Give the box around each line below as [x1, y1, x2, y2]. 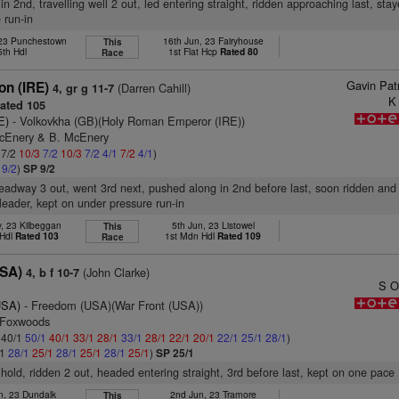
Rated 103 [15, 229, 60, 242]
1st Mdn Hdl [165, 229, 218, 242]
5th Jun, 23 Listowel [171, 218, 255, 232]
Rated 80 [219, 45, 258, 58]
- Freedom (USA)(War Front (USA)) [20, 297, 204, 313]
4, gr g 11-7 [53, 80, 115, 96]
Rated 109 [217, 229, 262, 242]
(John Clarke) [79, 264, 151, 281]
